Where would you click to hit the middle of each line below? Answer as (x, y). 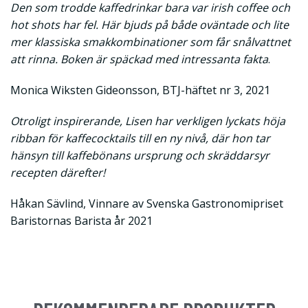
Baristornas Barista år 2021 (81, 221)
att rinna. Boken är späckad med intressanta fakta (139, 59)
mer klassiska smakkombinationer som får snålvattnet (151, 42)
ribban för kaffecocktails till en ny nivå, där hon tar (140, 139)
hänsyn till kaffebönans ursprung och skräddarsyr (140, 156)
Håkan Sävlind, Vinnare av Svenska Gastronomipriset (147, 204)
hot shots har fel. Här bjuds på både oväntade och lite (150, 25)
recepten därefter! (58, 173)
